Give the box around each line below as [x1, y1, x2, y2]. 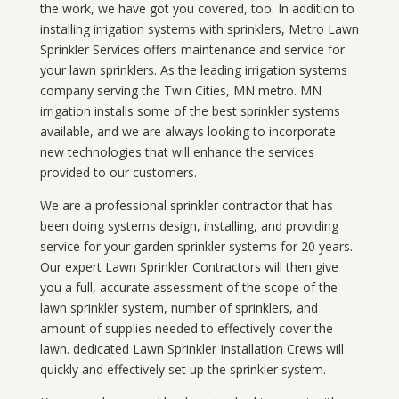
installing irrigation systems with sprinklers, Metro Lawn [39, 20, 359, 37]
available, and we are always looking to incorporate [39, 122, 336, 140]
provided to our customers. [39, 163, 197, 181]
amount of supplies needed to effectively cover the [39, 319, 333, 337]
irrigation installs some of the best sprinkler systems [39, 102, 340, 119]
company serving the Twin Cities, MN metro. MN [39, 81, 322, 99]
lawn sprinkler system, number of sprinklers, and [39, 298, 318, 316]
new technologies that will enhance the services [39, 142, 314, 160]
